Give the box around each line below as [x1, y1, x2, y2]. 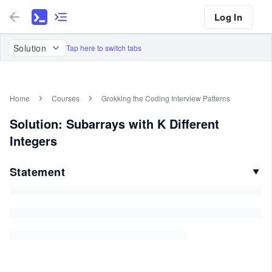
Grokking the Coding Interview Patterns [101, 93, 230, 103]
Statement [10, 164, 66, 180]
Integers [10, 132, 57, 149]
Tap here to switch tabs [66, 42, 141, 53]
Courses [52, 93, 80, 103]
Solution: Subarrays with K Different [10, 115, 219, 132]
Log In [214, 10, 242, 24]
